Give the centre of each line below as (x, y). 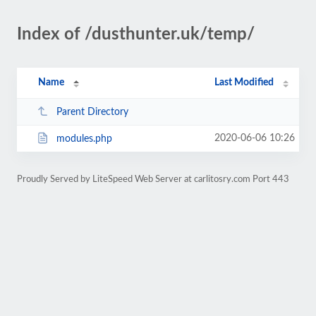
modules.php (84, 139)
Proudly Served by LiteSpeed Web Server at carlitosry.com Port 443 (153, 179)
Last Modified (244, 83)
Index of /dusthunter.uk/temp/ (136, 35)
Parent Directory (92, 112)
